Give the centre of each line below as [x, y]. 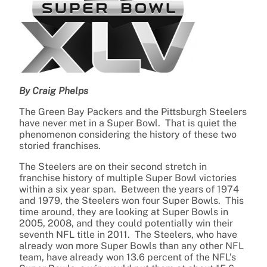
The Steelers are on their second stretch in [113, 167]
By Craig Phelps [54, 91]
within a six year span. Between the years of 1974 [129, 190]
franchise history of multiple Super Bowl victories [128, 178]
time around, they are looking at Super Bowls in [124, 212]
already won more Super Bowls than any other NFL [131, 246]
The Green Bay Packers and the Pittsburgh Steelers [133, 112]
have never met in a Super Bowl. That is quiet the [128, 123]
